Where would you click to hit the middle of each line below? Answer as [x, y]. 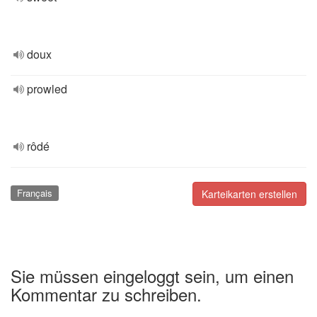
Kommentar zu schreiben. [106, 294]
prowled [47, 89]
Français [34, 193]
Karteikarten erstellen [249, 194]
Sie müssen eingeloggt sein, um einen [152, 275]
